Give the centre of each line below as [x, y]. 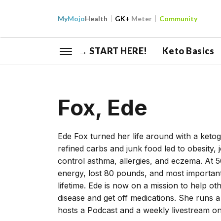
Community [178, 18]
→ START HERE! [113, 51]
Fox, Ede [103, 108]
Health [96, 18]
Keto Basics [188, 51]
